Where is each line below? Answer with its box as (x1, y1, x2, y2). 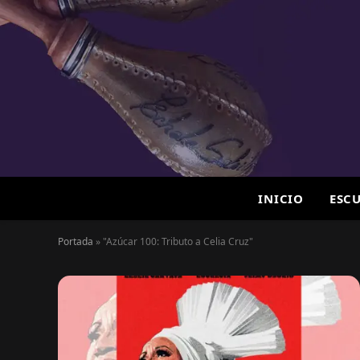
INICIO (258, 190, 304, 207)
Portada (58, 235, 93, 248)
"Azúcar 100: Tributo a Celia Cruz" (103, 235, 253, 248)
